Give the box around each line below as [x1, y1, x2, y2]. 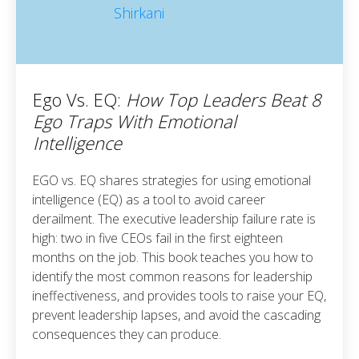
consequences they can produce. [32, 325, 221, 343]
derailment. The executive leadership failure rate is [32, 209, 316, 228]
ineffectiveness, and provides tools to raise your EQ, [32, 286, 326, 305]
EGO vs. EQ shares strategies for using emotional [32, 171, 311, 189]
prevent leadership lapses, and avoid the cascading [32, 305, 321, 324]
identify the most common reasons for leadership [32, 267, 313, 285]
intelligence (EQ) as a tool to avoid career [32, 190, 265, 208]
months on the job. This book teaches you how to [32, 248, 313, 266]
